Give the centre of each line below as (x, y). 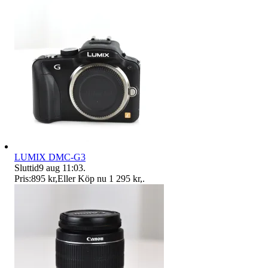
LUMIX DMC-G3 (50, 157)
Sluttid (27, 167)
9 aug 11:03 (61, 167)
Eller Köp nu (82, 178)
